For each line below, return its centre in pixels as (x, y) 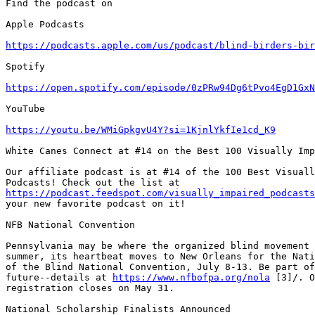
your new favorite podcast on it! (96, 204)
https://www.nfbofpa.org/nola (191, 278)
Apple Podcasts (45, 25)
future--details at (59, 278)
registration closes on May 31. (90, 288)
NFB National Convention (70, 225)
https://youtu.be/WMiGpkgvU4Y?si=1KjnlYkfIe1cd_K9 (141, 130)
